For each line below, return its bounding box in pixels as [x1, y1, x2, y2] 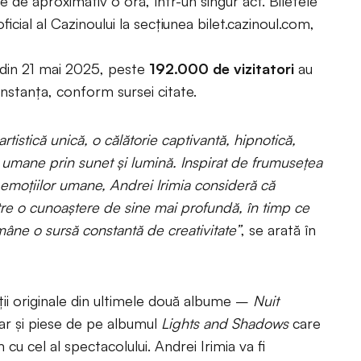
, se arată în [241, 221, 316, 239]
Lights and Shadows [161, 314, 293, 332]
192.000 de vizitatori [149, 60, 294, 77]
